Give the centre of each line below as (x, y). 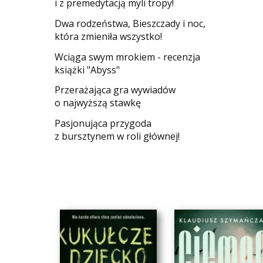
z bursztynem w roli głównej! (117, 136)
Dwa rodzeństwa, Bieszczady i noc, (130, 23)
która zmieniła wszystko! (109, 36)
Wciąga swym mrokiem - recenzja (128, 57)
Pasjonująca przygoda (103, 124)
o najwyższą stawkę (98, 103)
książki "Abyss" (87, 70)
